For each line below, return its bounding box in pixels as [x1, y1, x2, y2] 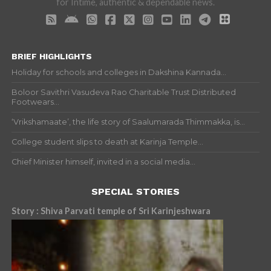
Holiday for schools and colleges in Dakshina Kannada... [11, 68, 226, 77]
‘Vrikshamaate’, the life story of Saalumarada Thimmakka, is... [11, 117, 245, 126]
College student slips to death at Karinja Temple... [11, 137, 203, 146]
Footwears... [11, 97, 59, 106]
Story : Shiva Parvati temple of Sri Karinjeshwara [96, 206, 211, 216]
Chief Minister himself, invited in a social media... [11, 157, 195, 166]
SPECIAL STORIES [91, 186, 180, 197]
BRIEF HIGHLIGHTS [11, 51, 92, 61]
